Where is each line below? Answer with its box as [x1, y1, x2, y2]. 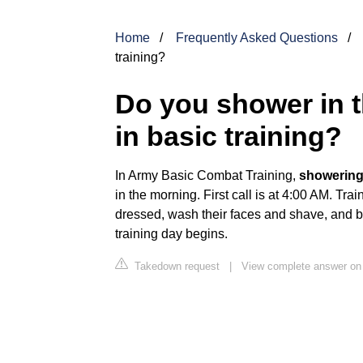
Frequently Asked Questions [176, 30, 338, 45]
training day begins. [115, 226, 228, 241]
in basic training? [115, 121, 342, 152]
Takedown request [131, 259, 220, 272]
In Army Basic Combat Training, [115, 168, 299, 182]
